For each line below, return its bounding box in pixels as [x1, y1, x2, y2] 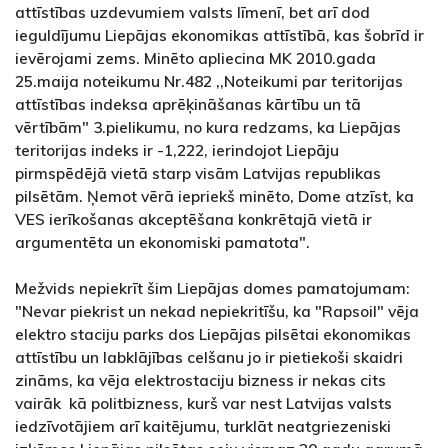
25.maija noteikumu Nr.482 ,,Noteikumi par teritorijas [15, 71, 403, 92]
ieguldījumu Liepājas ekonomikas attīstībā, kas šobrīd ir [15, 25, 424, 46]
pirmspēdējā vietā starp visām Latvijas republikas [15, 163, 381, 184]
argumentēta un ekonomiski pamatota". [15, 232, 310, 253]
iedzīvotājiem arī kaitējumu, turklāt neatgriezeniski [15, 416, 391, 437]
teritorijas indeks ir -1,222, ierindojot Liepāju [15, 140, 339, 161]
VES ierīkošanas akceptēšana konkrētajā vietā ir [15, 209, 372, 230]
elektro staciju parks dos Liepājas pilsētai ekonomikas [15, 324, 411, 345]
